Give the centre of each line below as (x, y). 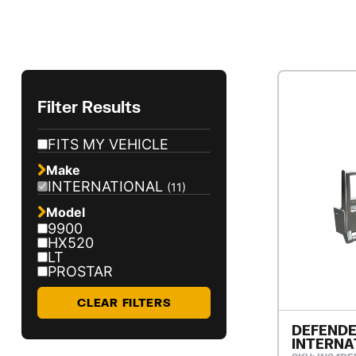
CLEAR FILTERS (124, 302)
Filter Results (89, 106)
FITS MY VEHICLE (108, 144)
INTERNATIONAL (107, 186)
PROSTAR (80, 271)
